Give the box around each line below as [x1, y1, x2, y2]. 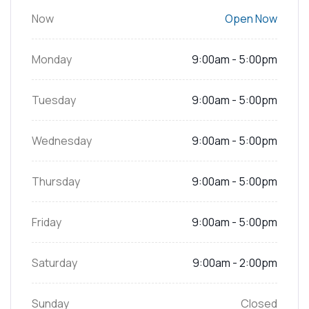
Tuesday [32, 92, 76, 108]
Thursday [32, 174, 80, 190]
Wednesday [32, 133, 92, 149]
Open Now [225, 11, 277, 27]
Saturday [32, 255, 77, 271]
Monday [32, 52, 72, 68]
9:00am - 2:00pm [192, 255, 277, 271]
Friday [32, 215, 61, 230]
